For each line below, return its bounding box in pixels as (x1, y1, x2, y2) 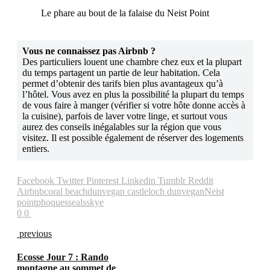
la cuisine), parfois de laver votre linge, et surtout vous (22, 110, 227, 121)
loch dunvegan (148, 186, 204, 196)
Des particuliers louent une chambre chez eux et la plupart (22, 56, 242, 67)
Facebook (17, 175, 54, 186)
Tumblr (158, 175, 186, 186)
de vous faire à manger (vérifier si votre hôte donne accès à (22, 99, 245, 110)
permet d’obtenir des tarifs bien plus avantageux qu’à (22, 78, 223, 89)
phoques (36, 196, 68, 207)
